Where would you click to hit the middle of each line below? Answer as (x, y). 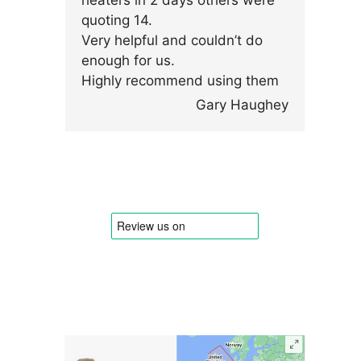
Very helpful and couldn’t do (172, 40)
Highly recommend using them (180, 81)
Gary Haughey (243, 105)
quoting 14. (117, 20)
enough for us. (128, 60)
